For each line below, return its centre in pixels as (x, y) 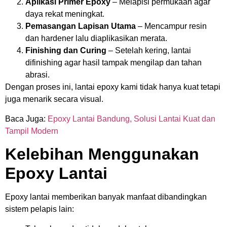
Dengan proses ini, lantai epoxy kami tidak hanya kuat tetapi (113, 87)
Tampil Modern (32, 131)
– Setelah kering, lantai (149, 51)
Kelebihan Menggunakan (102, 154)
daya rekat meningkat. (65, 14)
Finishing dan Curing (66, 51)
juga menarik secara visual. (54, 99)
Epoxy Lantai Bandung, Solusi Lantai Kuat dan (131, 119)
